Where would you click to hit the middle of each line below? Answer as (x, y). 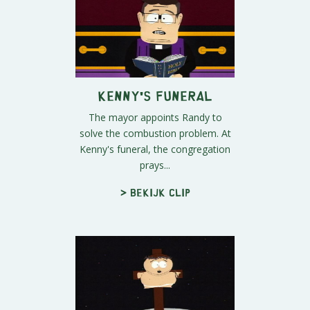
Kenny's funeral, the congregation (155, 149)
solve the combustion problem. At (155, 134)
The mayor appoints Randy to (155, 118)
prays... (155, 165)
